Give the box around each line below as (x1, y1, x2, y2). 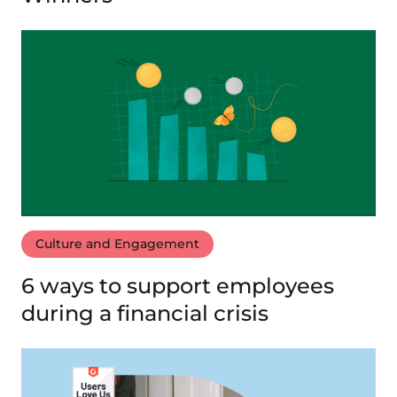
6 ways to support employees (21, 273, 334, 300)
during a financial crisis (21, 300, 269, 327)
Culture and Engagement (35, 236, 199, 253)
